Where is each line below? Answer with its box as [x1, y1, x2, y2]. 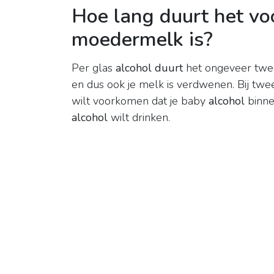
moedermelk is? [72, 26, 213, 53]
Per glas [72, 61, 116, 76]
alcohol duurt [116, 61, 183, 76]
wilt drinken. [108, 110, 170, 125]
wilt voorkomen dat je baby [72, 94, 209, 109]
